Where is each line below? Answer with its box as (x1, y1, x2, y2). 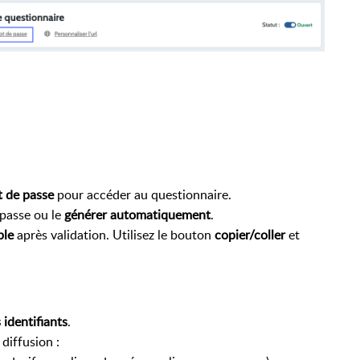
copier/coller (215, 225, 285, 243)
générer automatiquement (64, 205, 211, 223)
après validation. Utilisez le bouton (14, 225, 215, 243)
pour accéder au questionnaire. (54, 185, 231, 203)
